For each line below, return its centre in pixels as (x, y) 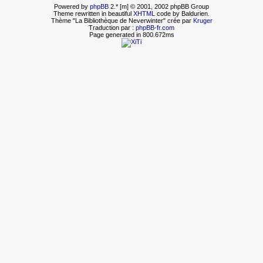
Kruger (203, 20)
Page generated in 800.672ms (131, 34)
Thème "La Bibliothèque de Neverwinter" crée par (122, 20)
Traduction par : (112, 27)
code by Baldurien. (182, 13)
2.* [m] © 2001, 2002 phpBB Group (159, 6)
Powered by (72, 6)
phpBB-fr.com (155, 27)
